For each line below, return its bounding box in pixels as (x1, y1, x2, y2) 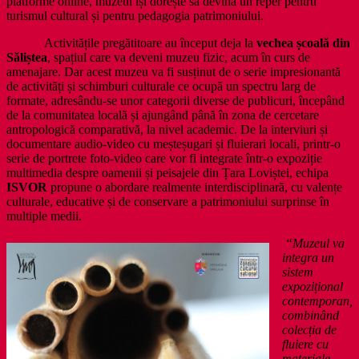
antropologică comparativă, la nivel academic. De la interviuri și (6, 122, 328, 136)
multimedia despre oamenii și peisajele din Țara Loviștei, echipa (6, 165, 329, 179)
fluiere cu (282, 337, 329, 351)
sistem (282, 264, 313, 279)
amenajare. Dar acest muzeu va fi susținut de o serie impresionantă (6, 64, 341, 79)
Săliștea (6, 50, 47, 64)
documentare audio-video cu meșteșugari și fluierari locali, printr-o (6, 136, 341, 151)
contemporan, (282, 293, 353, 308)
